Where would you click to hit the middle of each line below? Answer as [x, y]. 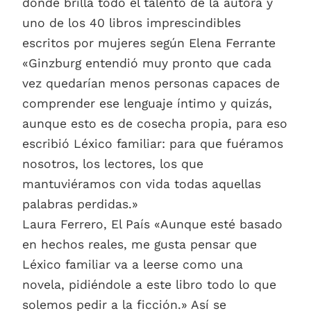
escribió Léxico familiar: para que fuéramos [153, 144]
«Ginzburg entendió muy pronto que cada [147, 64]
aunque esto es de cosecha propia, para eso [155, 124]
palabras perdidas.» [80, 204]
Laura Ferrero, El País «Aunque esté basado [152, 225]
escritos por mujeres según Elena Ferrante [149, 43]
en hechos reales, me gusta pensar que [140, 245]
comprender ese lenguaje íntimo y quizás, [147, 104]
